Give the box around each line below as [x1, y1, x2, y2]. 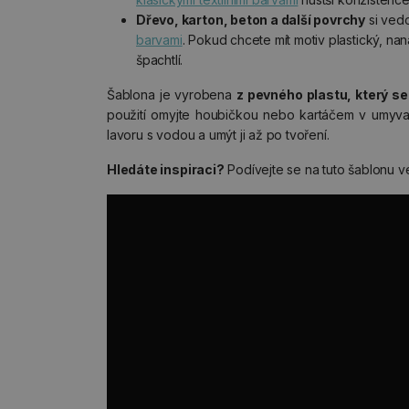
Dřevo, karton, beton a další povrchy [136, 12, 366, 27]
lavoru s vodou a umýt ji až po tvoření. [107, 127, 330, 142]
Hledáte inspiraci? [107, 162, 225, 177]
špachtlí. [136, 52, 184, 68]
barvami [136, 32, 183, 47]
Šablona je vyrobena [107, 87, 236, 102]
